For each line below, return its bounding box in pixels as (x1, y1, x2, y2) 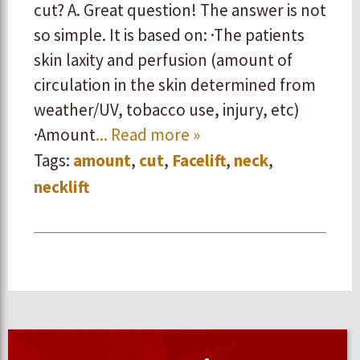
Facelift (172, 149, 226, 171)
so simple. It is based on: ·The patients (34, 24, 305, 46)
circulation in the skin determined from (34, 74, 316, 96)
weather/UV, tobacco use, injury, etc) (34, 99, 300, 121)
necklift (34, 176, 89, 198)
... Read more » (96, 124, 200, 145)
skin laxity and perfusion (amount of (34, 49, 292, 71)
